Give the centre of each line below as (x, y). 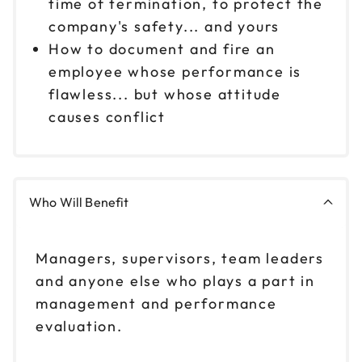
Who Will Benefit (79, 202)
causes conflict (107, 116)
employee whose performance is (175, 71)
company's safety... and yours (164, 26)
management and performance (156, 303)
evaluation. (79, 326)
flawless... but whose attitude (165, 94)
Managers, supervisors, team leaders (180, 258)
